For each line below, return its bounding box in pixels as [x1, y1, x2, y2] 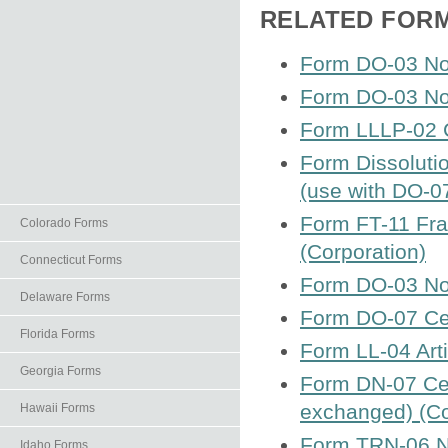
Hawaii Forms [20, 401, 95, 415]
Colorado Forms [20, 216, 108, 230]
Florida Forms [20, 327, 95, 341]
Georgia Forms [20, 364, 101, 378]
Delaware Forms [20, 290, 110, 304]
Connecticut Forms [20, 253, 122, 267]
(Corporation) [300, 240, 426, 264]
